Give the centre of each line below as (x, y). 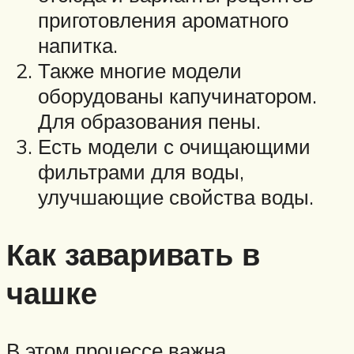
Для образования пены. (149, 121)
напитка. (78, 45)
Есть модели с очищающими (174, 147)
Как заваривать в (133, 254)
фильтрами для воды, (141, 172)
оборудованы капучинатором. (177, 96)
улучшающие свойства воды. (176, 197)
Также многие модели (140, 71)
